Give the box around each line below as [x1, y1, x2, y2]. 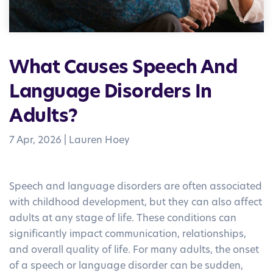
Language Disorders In [9, 83, 212, 103]
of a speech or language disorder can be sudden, [9, 261, 243, 272]
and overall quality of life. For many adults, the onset [9, 246, 259, 256]
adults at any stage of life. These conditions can [9, 214, 236, 224]
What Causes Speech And [9, 59, 237, 79]
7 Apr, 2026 [9, 136, 62, 146]
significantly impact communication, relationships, [9, 230, 246, 240]
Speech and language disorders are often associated [9, 182, 262, 193]
